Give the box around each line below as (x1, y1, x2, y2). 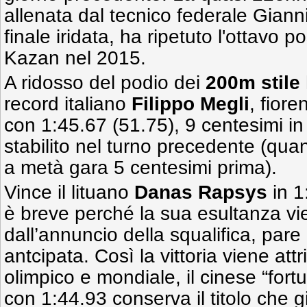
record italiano (4, 93, 132, 114)
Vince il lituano (4, 182, 134, 203)
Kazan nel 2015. (4, 47, 146, 69)
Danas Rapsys (134, 182, 267, 203)
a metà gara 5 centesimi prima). (4, 157, 277, 178)
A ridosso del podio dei (4, 72, 206, 93)
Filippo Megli (132, 93, 249, 114)
